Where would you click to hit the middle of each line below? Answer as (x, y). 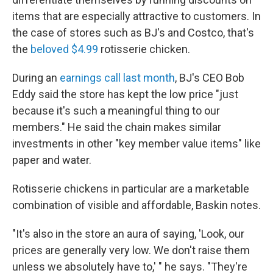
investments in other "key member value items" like (136, 144)
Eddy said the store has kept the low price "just (125, 94)
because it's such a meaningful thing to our (116, 111)
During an (36, 78)
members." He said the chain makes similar (117, 127)
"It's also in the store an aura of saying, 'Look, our (128, 234)
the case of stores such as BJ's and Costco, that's (133, 33)
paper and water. (52, 160)
